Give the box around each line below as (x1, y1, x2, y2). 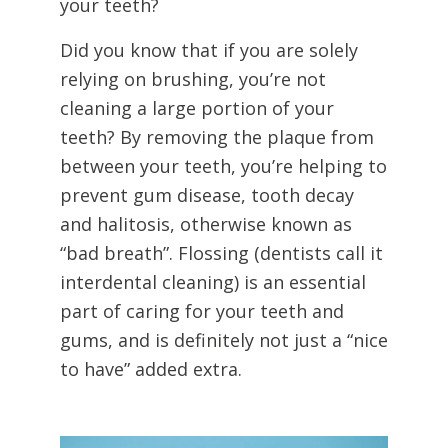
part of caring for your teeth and (60, 299, 344, 323)
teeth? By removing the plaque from (60, 125, 374, 149)
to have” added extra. (60, 357, 242, 381)
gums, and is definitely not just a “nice (60, 328, 388, 352)
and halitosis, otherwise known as (60, 212, 352, 236)
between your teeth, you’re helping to (60, 154, 387, 178)
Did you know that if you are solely (60, 38, 358, 62)
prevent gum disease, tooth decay (60, 183, 354, 207)
